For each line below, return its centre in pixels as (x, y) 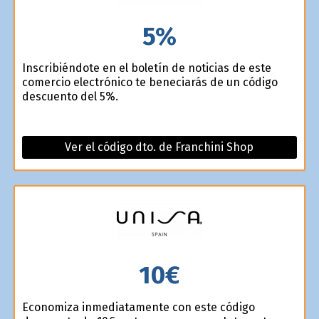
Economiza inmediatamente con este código (138, 307)
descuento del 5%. (70, 97)
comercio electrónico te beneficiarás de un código (150, 83)
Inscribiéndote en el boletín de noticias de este (146, 68)
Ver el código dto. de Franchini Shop (159, 147)
